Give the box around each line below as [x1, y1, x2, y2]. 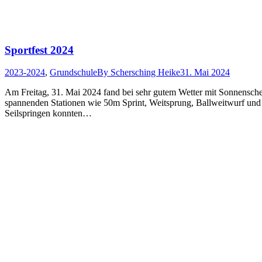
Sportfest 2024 [5, 43, 74, 56]
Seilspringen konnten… [5, 108, 92, 119]
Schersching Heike [111, 67, 180, 78]
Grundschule [50, 67, 97, 78]
